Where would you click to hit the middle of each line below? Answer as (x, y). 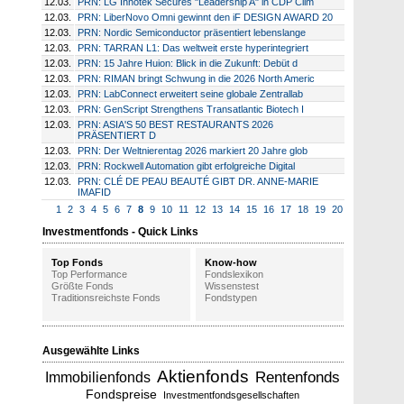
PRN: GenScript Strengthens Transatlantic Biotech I (190, 109)
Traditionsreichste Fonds (106, 297)
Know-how (231, 262)
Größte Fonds (82, 285)
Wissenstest (232, 285)
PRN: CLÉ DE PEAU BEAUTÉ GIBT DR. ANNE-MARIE (197, 181)
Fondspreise (122, 395)
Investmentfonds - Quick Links (120, 231)
